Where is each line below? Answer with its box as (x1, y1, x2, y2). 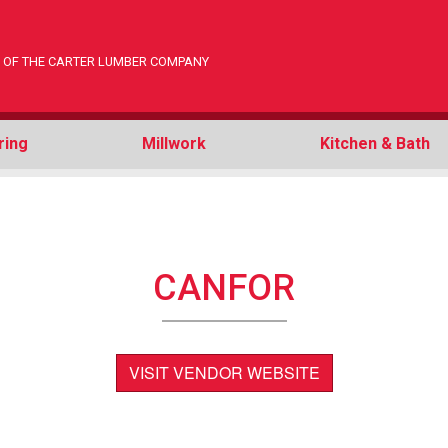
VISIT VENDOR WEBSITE (128, 360, 320, 384)
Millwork (142, 134, 206, 154)
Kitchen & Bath (320, 134, 430, 154)
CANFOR (153, 266, 295, 309)
